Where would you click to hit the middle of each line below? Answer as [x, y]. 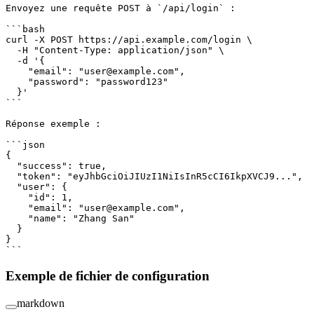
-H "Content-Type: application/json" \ [115, 50]
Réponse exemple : [53, 124]
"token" [31, 177]
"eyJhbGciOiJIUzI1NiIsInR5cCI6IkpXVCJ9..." [182, 177]
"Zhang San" [104, 219]
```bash [25, 29]
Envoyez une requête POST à [81, 8]
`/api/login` [191, 8]
